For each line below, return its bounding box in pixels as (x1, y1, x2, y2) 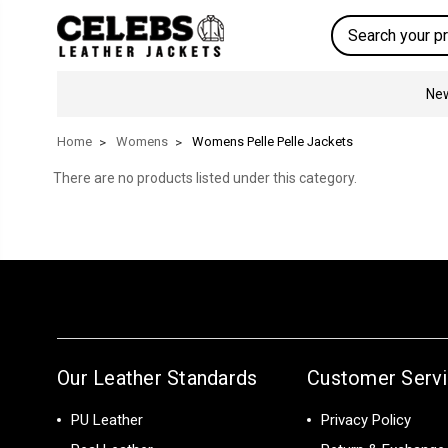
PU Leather (71, 410, 143, 429)
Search (331, 17, 376, 33)
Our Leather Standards (57, 365, 258, 390)
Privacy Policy (321, 410, 412, 429)
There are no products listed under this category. (52, 170, 357, 186)
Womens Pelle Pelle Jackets (192, 134, 353, 149)
